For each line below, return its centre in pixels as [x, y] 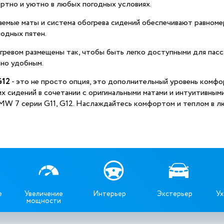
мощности [44, 201]
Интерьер [109, 194]
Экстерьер [174, 194]
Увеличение [44, 194]
